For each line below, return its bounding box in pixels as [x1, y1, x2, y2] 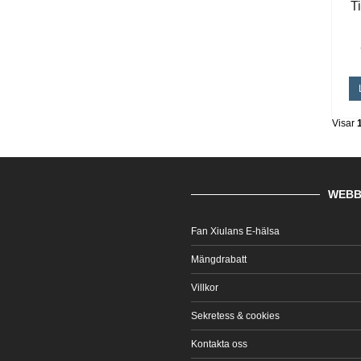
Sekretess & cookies [191, 310, 280, 322]
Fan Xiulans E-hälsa [191, 226, 280, 237]
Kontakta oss [191, 338, 247, 350]
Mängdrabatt [191, 254, 247, 265]
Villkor [191, 282, 218, 293]
